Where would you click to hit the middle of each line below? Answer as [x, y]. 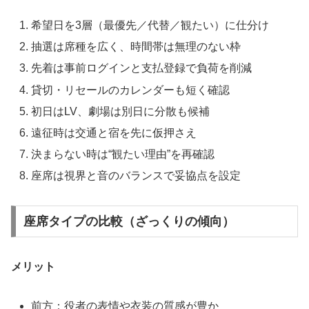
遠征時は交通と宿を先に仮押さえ [114, 132]
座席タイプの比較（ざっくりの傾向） [129, 221]
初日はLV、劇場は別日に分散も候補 [121, 111]
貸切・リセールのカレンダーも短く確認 [131, 90]
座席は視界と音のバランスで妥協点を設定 [136, 176]
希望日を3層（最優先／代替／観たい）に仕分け [150, 25]
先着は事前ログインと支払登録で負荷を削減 [142, 68]
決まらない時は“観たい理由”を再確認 [123, 154]
